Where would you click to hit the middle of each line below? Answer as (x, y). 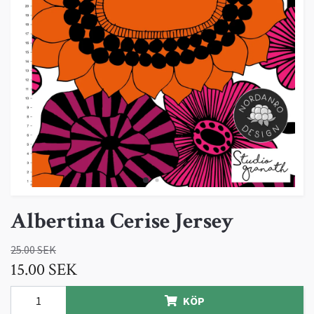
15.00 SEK (44, 270)
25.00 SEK (33, 250)
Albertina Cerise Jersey (122, 221)
